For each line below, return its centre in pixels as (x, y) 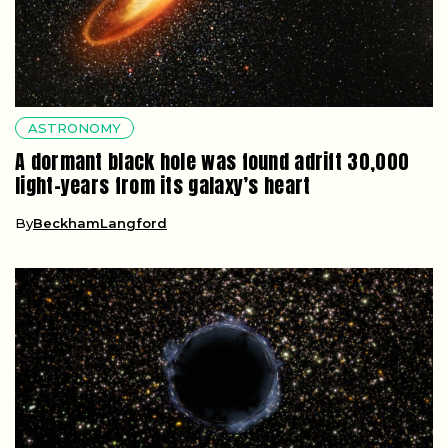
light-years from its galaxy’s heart (163, 185)
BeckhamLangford (100, 222)
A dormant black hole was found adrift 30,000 (212, 161)
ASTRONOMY (74, 127)
